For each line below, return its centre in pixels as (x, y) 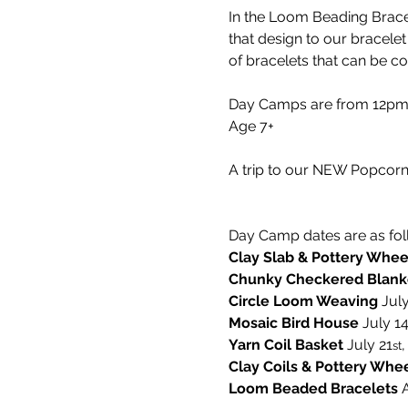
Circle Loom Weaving (305, 301)
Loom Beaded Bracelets (315, 388)
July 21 (367, 344)
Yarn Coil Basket (286, 344)
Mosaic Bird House (295, 322)
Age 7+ (251, 126)
